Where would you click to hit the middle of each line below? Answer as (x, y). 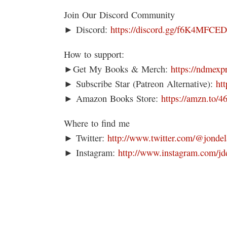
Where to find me (97, 123)
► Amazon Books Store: (112, 98)
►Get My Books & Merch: (117, 69)
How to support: (94, 54)
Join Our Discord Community (119, 14)
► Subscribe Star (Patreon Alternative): (140, 83)
